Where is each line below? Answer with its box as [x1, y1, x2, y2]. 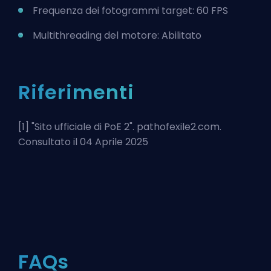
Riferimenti [18, 79, 134, 106]
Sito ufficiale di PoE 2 [34, 120, 129, 134]
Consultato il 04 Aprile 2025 [18, 135, 148, 149]
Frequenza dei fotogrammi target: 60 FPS [33, 4, 228, 18]
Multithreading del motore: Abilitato [33, 28, 201, 43]
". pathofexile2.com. [129, 120, 221, 134]
